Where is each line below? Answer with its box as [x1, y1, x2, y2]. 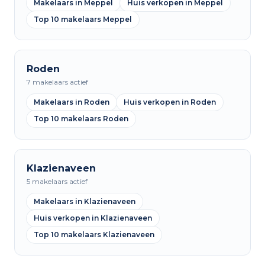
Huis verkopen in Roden [124, 98, 216, 106]
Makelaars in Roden [34, 98, 109, 106]
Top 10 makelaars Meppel [34, 15, 132, 24]
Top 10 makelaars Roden [34, 114, 128, 123]
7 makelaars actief [27, 77, 88, 86]
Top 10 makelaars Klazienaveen [34, 230, 154, 239]
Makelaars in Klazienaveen [34, 197, 135, 206]
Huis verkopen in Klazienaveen [34, 214, 152, 222]
